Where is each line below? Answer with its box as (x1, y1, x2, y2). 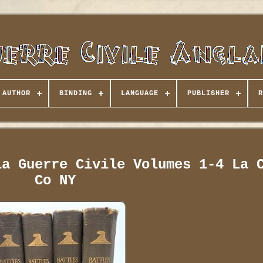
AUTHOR (2, 89, 31, 97)
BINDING (59, 89, 92, 97)
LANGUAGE (120, 89, 159, 97)
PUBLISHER (187, 89, 230, 97)
